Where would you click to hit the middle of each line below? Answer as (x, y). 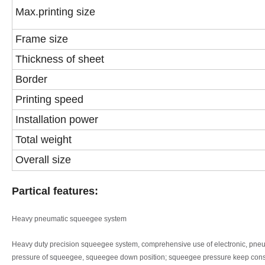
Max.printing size (55, 12)
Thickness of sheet (60, 59)
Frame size (42, 39)
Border (31, 80)
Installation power (57, 120)
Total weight (43, 140)
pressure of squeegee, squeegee (66, 258)
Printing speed (49, 100)
